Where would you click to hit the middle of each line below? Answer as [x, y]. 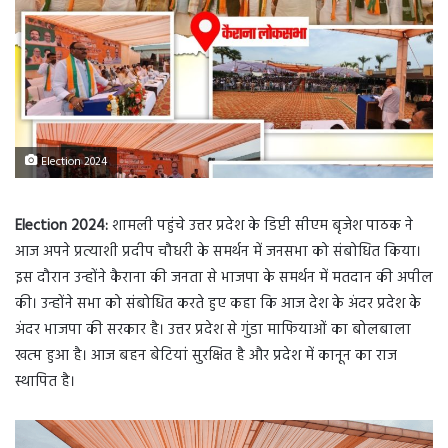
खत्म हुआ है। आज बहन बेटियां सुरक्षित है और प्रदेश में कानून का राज [206, 356]
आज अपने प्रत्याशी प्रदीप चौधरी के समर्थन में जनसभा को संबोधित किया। [218, 252]
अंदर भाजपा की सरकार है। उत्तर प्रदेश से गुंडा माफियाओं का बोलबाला [213, 330]
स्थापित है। [45, 382]
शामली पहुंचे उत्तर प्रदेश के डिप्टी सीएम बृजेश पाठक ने [260, 226]
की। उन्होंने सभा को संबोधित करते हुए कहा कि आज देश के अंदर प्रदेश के [218, 304]
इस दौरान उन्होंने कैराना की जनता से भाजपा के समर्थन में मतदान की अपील [224, 278]
